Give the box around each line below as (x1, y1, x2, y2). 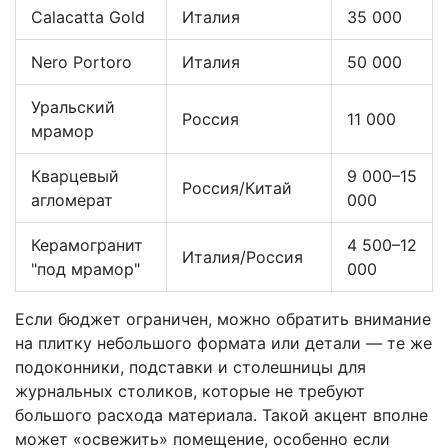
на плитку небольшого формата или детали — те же (15, 332, 432, 353)
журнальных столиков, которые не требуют (15, 380, 365, 401)
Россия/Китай (182, 177, 292, 198)
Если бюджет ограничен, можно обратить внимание (15, 308, 431, 329)
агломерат (31, 189, 113, 210)
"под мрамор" (31, 258, 140, 279)
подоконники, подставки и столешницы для (15, 356, 366, 377)
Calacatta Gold (31, 6, 145, 27)
